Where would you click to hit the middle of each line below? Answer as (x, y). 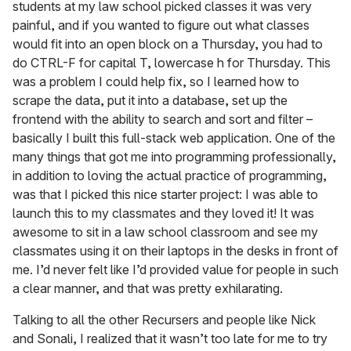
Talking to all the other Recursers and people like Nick (164, 320)
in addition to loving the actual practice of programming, (170, 176)
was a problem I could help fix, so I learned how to (156, 82)
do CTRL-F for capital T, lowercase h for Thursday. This (172, 63)
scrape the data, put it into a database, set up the (150, 101)
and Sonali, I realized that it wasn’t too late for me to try (170, 339)
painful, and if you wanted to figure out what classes (161, 25)
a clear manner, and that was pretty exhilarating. (148, 289)
